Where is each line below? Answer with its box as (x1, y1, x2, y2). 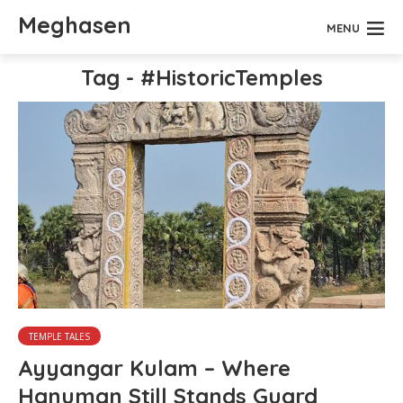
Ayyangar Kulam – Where (18, 354, 291, 382)
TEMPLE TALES (29, 330, 90, 344)
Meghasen (18, 11, 131, 39)
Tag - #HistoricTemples (80, 64, 323, 91)
